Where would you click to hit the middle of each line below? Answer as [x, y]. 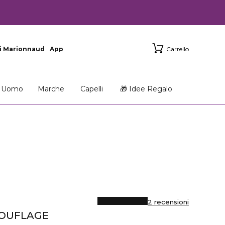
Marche [51, 89]
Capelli [91, 89]
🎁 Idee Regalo [146, 89]
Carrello [178, 49]
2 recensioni [168, 202]
